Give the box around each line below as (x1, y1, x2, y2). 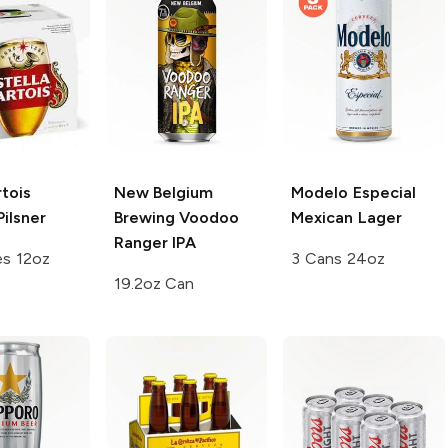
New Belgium (113, 183, 214, 203)
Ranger (113, 233, 168, 253)
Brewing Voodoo (113, 208, 240, 228)
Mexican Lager (291, 208, 402, 228)
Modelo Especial (291, 183, 416, 203)
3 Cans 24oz (291, 249, 385, 269)
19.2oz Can (113, 274, 195, 294)
